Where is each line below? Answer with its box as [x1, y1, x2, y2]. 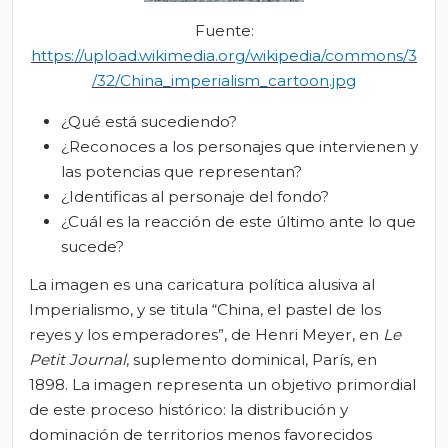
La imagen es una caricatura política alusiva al [29, 274, 375, 294]
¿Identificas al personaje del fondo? [61, 187, 329, 207]
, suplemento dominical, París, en [126, 349, 377, 369]
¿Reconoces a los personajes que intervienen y [61, 137, 418, 157]
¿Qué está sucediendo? [61, 112, 237, 132]
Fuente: [194, 21, 254, 41]
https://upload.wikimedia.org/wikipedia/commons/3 [31, 46, 417, 66]
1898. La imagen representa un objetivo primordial [29, 374, 416, 394]
